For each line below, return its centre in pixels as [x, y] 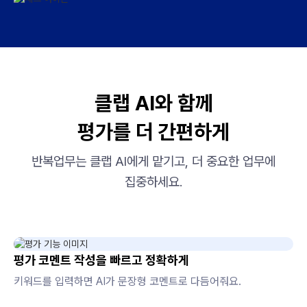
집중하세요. [153, 182]
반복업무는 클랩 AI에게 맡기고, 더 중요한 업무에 [153, 162]
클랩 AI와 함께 [153, 103]
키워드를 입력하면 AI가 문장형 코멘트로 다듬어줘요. [127, 282]
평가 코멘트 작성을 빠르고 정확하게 [101, 260]
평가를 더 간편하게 [153, 132]
